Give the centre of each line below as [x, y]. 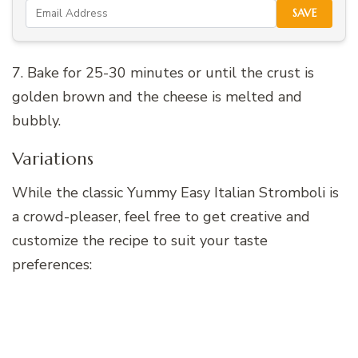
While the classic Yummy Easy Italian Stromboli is [175, 193]
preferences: [52, 265]
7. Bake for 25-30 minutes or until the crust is [163, 72]
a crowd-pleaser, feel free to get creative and [161, 217]
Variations [53, 158]
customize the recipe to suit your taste [140, 241]
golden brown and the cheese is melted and [157, 96]
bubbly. [36, 120]
